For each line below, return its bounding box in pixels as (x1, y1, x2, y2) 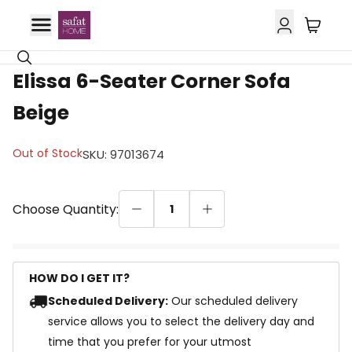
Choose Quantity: (13, 200, 119, 218)
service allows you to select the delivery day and (48, 313, 314, 329)
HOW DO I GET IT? (29, 270, 130, 286)
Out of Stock (13, 145, 82, 161)
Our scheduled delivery (171, 293, 298, 309)
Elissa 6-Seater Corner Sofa (13, 68, 291, 95)
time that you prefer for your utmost (48, 334, 251, 350)
